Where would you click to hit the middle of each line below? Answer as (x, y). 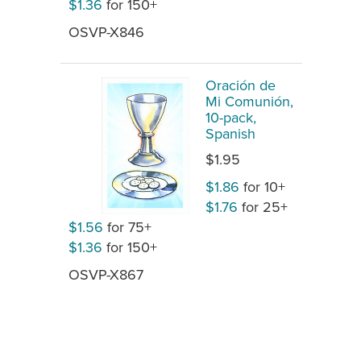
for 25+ (263, 206)
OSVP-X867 (106, 274)
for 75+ (127, 226)
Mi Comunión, (249, 101)
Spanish (230, 133)
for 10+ (262, 186)
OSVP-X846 (106, 31)
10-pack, (231, 117)
